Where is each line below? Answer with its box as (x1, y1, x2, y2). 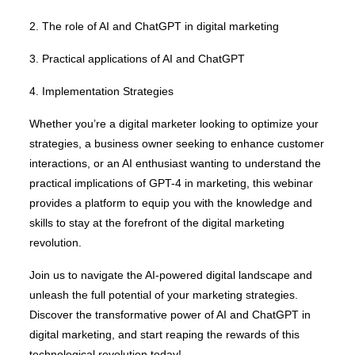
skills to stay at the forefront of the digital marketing (29, 216, 284, 229)
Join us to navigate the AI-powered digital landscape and (29, 269, 312, 281)
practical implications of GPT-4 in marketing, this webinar (29, 177, 313, 189)
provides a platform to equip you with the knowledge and (29, 197, 312, 209)
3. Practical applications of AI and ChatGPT (29, 52, 245, 65)
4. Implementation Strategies (29, 85, 174, 97)
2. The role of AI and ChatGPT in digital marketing (29, 20, 279, 32)
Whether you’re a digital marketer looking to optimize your (29, 117, 319, 130)
